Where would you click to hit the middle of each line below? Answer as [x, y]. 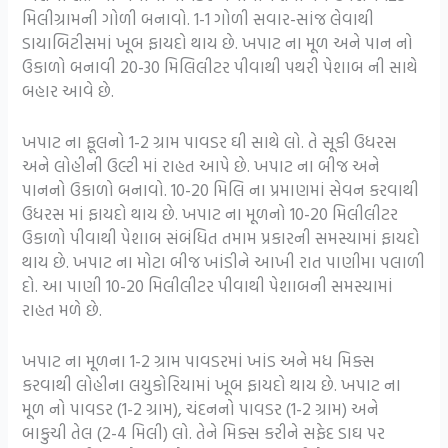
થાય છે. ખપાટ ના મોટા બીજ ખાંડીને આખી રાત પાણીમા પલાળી [224, 261]
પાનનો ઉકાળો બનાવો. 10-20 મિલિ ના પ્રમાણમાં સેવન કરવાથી [221, 189]
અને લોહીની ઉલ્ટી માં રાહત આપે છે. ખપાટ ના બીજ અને [201, 165]
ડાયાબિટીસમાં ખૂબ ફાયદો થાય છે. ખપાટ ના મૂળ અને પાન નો [218, 42]
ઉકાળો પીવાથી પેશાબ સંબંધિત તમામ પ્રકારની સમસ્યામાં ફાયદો [221, 237]
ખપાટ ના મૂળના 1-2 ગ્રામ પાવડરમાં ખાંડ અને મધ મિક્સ [199, 361]
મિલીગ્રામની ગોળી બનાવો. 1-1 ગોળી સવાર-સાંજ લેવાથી [198, 18]
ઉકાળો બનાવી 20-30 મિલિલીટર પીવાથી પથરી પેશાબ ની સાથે [220, 66]
